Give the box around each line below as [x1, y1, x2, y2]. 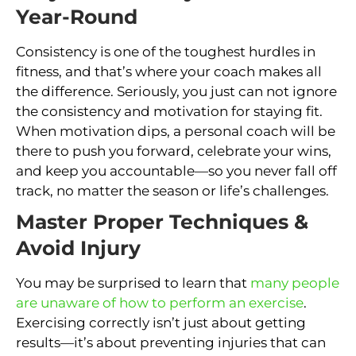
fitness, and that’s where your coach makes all [16, 63, 322, 79]
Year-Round [16, 4, 137, 29]
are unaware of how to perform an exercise [16, 294, 304, 311]
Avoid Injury [16, 235, 141, 260]
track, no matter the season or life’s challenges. [16, 182, 329, 199]
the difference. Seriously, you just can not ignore [16, 83, 337, 99]
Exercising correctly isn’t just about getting [16, 314, 306, 331]
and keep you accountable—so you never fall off [16, 162, 337, 179]
